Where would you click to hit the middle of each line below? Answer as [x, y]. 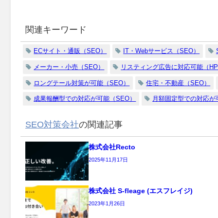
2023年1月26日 [107, 204]
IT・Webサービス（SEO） [162, 51]
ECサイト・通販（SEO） [70, 51]
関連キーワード [56, 30]
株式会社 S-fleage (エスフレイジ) [141, 191]
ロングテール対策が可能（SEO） [82, 83]
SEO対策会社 [52, 125]
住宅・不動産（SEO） [178, 83]
